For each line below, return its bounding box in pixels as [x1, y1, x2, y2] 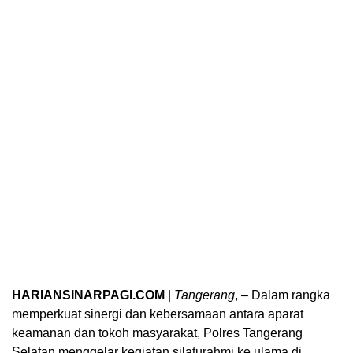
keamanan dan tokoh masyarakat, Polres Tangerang [12, 326, 303, 340]
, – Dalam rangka [235, 288, 330, 302]
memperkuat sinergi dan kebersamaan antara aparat [12, 307, 303, 321]
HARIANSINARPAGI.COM [12, 288, 165, 302]
